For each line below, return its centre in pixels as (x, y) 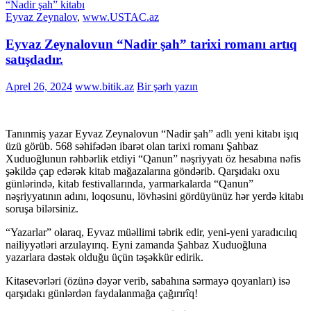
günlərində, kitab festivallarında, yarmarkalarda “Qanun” (129, 183)
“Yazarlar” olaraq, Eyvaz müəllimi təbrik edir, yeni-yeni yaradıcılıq (151, 232)
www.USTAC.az (121, 17)
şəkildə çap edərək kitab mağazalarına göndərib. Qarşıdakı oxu (143, 171)
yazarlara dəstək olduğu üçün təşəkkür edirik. (104, 257)
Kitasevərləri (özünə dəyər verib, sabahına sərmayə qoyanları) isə (148, 280)
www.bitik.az (104, 86)
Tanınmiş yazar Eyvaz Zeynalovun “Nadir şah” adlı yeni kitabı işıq (152, 133)
